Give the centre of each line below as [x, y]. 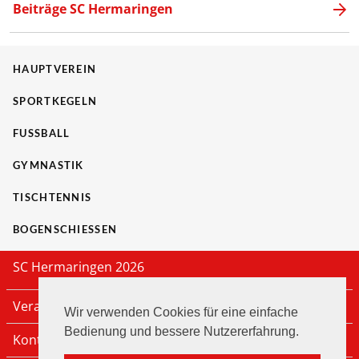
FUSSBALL [38, 133]
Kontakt [36, 340]
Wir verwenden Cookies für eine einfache [181, 312]
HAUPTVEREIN [55, 69]
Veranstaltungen [63, 306]
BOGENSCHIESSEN [61, 229]
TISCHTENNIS [52, 197]
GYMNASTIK [48, 165]
